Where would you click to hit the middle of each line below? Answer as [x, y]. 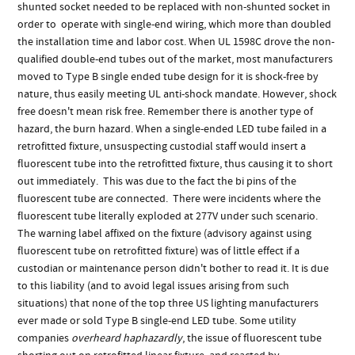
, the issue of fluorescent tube [252, 338]
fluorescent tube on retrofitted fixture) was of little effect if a [159, 251]
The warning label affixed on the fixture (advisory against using [165, 233]
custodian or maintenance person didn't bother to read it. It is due [174, 268]
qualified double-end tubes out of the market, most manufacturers [176, 59]
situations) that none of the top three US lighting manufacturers [168, 303]
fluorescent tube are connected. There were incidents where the [170, 198]
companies [45, 338]
